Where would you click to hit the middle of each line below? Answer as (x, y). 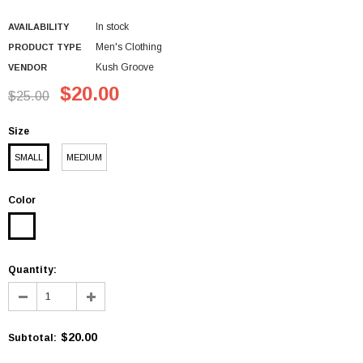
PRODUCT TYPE (45, 47)
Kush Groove (125, 67)
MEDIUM (84, 157)
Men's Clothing (129, 47)
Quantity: (32, 269)
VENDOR (28, 67)
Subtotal (31, 337)
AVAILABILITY (38, 26)
